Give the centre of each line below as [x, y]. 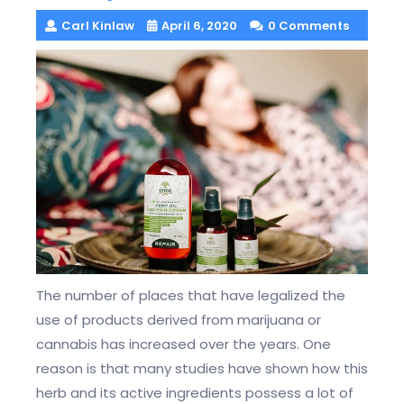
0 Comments [308, 25]
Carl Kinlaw [98, 25]
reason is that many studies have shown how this [202, 369]
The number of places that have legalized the [191, 296]
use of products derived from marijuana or [179, 320]
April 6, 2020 [199, 25]
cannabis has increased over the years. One [184, 344]
